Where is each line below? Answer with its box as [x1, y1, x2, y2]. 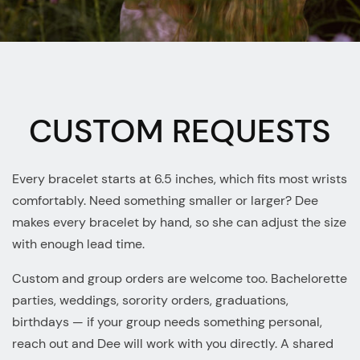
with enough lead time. [12, 235, 145, 252]
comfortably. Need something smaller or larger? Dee [12, 192, 318, 209]
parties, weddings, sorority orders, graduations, [12, 292, 288, 309]
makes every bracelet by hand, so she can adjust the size [12, 214, 346, 231]
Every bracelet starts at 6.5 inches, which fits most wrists [12, 170, 347, 187]
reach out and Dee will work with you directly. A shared [12, 335, 333, 352]
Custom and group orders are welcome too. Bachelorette [12, 270, 347, 287]
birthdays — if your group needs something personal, [12, 313, 322, 330]
